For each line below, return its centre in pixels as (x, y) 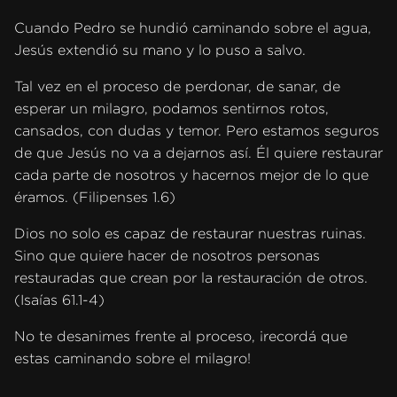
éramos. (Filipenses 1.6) (95, 197)
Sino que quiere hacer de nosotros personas (167, 255)
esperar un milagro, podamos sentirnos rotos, (171, 108)
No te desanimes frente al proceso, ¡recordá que (181, 336)
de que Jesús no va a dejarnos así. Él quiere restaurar (198, 152)
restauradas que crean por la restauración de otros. (191, 277)
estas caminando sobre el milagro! (132, 358)
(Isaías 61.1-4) (59, 300)
